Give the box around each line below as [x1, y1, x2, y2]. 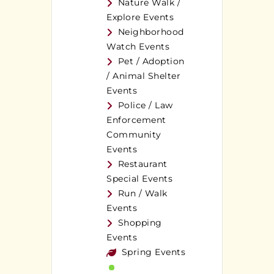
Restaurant [117, 158, 168, 170]
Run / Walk [117, 188, 168, 199]
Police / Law [117, 100, 173, 111]
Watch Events [106, 41, 169, 53]
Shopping [117, 217, 162, 229]
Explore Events [106, 12, 174, 23]
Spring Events [121, 246, 185, 258]
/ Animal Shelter [106, 70, 180, 82]
